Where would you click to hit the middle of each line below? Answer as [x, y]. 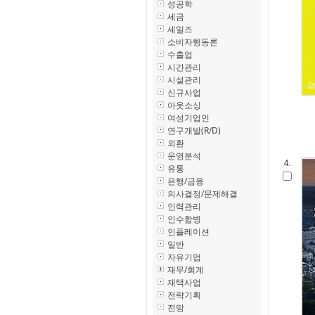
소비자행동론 [193, 42]
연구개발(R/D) [194, 130]
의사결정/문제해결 [202, 194]
